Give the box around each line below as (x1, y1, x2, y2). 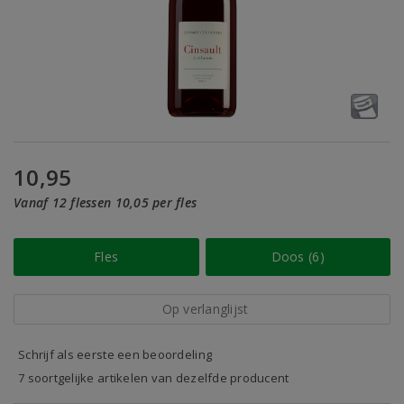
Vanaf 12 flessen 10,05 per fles (14, 194, 197, 211)
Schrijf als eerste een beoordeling (18, 346, 213, 363)
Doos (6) (271, 248, 325, 265)
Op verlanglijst (161, 300, 249, 317)
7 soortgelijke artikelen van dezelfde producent (18, 370, 289, 386)
